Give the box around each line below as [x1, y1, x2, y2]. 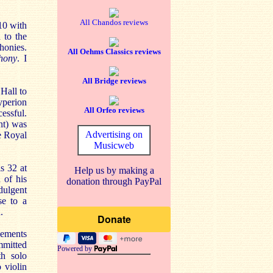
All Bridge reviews [82, 76, 146, 85]
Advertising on [85, 129, 143, 140]
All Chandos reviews [80, 18, 148, 27]
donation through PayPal [66, 176, 161, 186]
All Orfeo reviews [83, 105, 144, 115]
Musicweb [94, 140, 134, 151]
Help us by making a [74, 165, 154, 175]
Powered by [57, 244, 94, 253]
